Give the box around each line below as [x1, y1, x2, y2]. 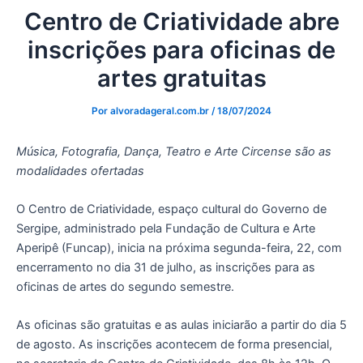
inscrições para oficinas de [28, 35, 335, 64]
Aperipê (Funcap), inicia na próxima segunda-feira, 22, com [16, 241, 342, 256]
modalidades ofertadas [16, 163, 144, 178]
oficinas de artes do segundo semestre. [16, 280, 234, 295]
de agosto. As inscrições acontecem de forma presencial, [16, 337, 332, 352]
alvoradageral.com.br [110, 105, 211, 117]
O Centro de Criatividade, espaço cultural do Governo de [16, 202, 327, 217]
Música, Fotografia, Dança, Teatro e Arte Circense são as [16, 143, 331, 159]
